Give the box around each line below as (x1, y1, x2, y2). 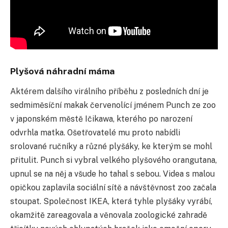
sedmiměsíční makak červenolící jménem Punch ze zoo (10, 100, 216, 110)
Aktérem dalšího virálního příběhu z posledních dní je (10, 87, 209, 97)
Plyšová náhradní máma (10, 66, 115, 77)
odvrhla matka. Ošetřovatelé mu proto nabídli (10, 128, 180, 138)
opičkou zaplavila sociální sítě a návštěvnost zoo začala (10, 183, 216, 193)
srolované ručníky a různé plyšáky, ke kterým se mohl (10, 141, 212, 152)
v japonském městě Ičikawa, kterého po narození (10, 114, 192, 124)
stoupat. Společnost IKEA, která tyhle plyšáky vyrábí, (10, 196, 212, 207)
